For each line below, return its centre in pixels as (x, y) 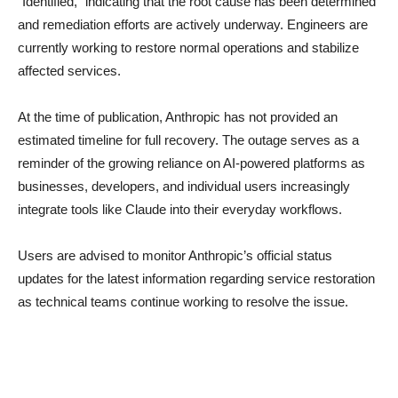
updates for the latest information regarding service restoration (196, 279)
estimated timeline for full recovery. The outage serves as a (188, 140)
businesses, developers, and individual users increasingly (184, 187)
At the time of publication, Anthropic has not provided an (178, 117)
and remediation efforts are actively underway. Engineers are (193, 25)
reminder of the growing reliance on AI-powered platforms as (191, 163)
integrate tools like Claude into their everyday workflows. (180, 210)
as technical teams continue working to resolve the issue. (183, 302)
